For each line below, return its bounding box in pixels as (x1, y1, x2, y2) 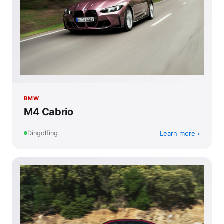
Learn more (160, 129, 195, 137)
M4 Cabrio (24, 105, 73, 118)
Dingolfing (27, 129, 58, 137)
